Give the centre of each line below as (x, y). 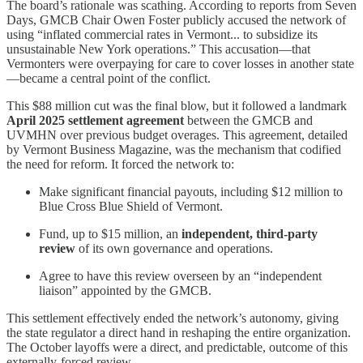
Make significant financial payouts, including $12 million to (191, 192)
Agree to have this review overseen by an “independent (180, 276)
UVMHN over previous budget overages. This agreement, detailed (177, 135)
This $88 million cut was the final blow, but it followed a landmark (177, 106)
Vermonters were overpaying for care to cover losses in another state (180, 64)
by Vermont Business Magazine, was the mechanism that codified (174, 150)
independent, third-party (250, 234)
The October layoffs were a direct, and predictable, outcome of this (177, 348)
